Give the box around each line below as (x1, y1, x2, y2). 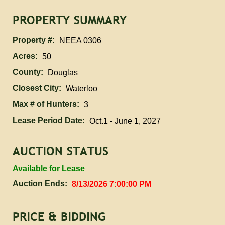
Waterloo (66, 84, 97, 93)
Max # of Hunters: (13, 100, 79, 108)
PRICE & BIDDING (13, 210, 106, 224)
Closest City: (13, 84, 61, 92)
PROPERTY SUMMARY (13, 13, 127, 27)
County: (13, 68, 43, 76)
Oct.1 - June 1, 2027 (89, 117, 161, 125)
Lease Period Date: (13, 116, 85, 125)
